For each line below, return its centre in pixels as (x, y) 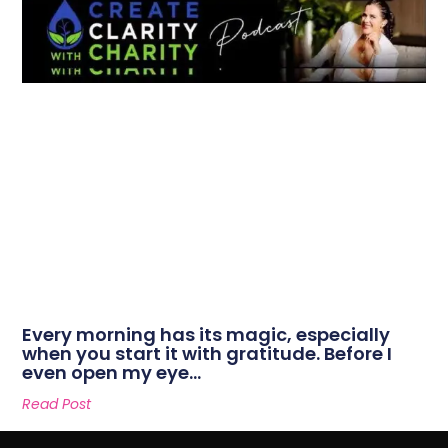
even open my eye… (112, 372)
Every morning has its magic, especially (206, 334)
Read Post (57, 403)
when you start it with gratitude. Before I (207, 353)
